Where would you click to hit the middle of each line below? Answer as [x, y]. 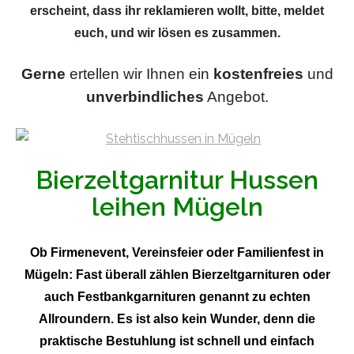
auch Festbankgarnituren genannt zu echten [177, 297]
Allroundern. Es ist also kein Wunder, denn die [177, 319]
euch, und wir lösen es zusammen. [177, 33]
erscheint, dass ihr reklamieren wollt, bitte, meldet [177, 11]
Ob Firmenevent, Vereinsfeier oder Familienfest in [177, 253]
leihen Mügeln [177, 207]
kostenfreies [258, 74]
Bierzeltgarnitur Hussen [177, 180]
